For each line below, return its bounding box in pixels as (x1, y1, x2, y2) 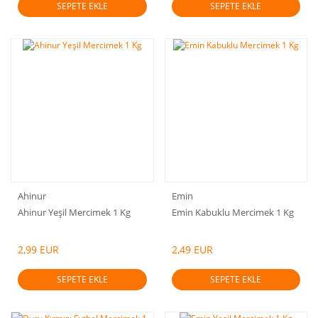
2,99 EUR (18, 242, 59, 256)
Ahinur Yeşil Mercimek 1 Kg (18, 206, 131, 219)
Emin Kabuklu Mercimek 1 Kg (171, 206, 294, 219)
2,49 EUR (171, 242, 213, 256)
